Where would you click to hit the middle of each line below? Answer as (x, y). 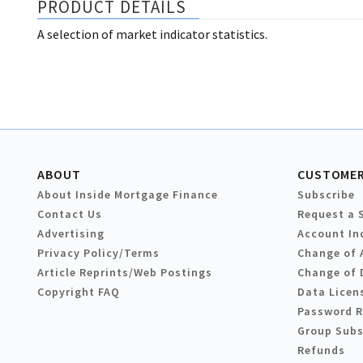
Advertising (71, 234)
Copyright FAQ (79, 292)
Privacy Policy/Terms (98, 253)
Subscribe (326, 195)
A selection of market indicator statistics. (152, 34)
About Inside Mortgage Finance (128, 195)
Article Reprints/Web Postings (125, 273)
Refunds (321, 350)
